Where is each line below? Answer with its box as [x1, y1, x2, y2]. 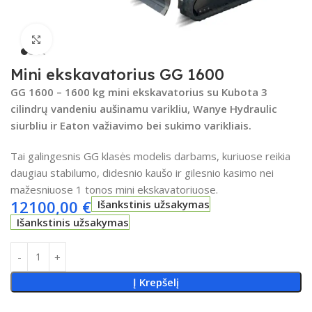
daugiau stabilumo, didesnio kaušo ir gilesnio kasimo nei [10, 165, 274, 180]
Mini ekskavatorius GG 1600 [10, 64, 224, 84]
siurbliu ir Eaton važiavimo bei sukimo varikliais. [10, 118, 251, 132]
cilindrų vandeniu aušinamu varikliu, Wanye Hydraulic [10, 101, 277, 116]
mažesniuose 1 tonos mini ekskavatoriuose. [10, 182, 218, 196]
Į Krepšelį [132, 274, 179, 289]
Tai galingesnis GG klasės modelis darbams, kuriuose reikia [10, 148, 290, 163]
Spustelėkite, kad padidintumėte [52, 33, 209, 46]
